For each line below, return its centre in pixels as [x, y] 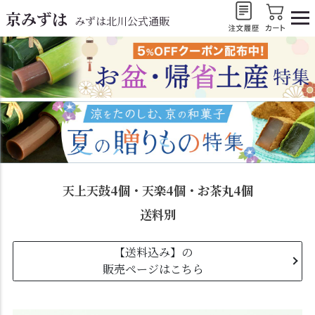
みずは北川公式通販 [122, 20]
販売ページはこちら [153, 269]
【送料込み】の [153, 252]
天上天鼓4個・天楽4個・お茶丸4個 [157, 190]
